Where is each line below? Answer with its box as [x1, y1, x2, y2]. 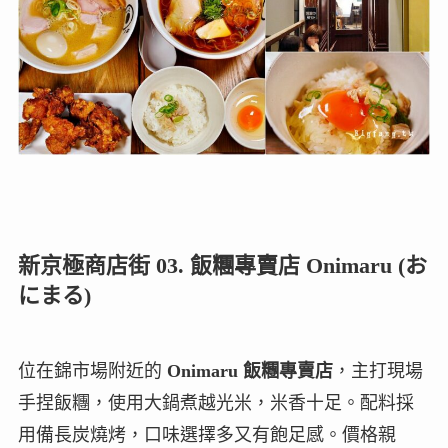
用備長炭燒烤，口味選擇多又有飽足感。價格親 [17, 424, 396, 445]
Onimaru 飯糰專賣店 [166, 360, 333, 381]
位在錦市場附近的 [17, 360, 167, 381]
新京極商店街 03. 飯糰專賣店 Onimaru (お [17, 252, 427, 278]
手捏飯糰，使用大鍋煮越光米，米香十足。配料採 [17, 392, 414, 413]
